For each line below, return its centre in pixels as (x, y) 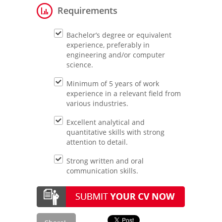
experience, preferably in (108, 45)
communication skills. (102, 171)
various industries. (97, 103)
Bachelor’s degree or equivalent (119, 35)
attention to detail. (97, 142)
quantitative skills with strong (115, 132)
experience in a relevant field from (124, 93)
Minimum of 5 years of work (113, 83)
